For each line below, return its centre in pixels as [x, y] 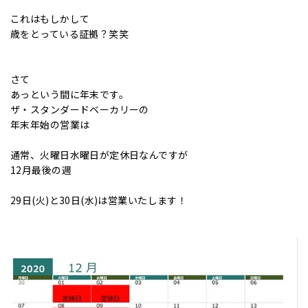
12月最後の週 [41, 170]
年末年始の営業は [50, 124]
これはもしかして [50, 19]
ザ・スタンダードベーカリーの [80, 109]
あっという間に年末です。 [70, 94]
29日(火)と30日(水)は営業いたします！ [99, 200]
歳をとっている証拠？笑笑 [70, 34]
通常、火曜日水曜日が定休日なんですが [99, 155]
